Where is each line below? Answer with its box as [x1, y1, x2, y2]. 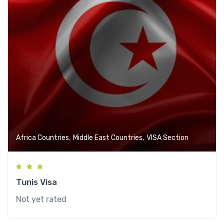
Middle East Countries [73, 133, 142, 142]
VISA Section [146, 133, 188, 142]
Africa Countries [16, 133, 69, 142]
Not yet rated [16, 194, 66, 204]
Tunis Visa [16, 177, 57, 187]
